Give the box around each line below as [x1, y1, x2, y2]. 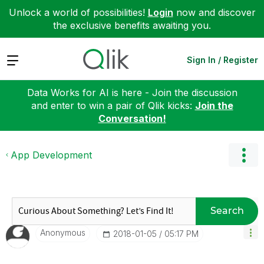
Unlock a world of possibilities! [8, 6, 148, 18]
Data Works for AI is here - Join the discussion [27, 86, 237, 98]
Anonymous [40, 227, 85, 237]
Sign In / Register [187, 54, 258, 65]
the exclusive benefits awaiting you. [53, 19, 211, 31]
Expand [6, 53, 39, 65]
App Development [11, 148, 92, 161]
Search [210, 205, 244, 216]
